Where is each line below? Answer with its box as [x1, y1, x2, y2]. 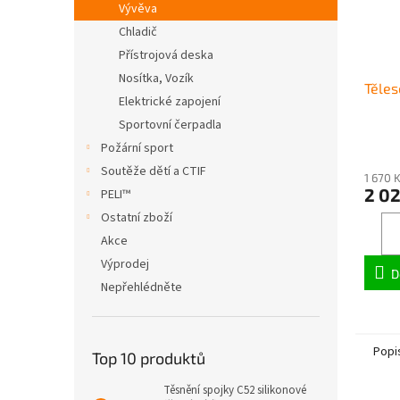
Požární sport [101, 139, 173, 157]
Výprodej [101, 255, 149, 273]
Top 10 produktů [92, 348, 205, 368]
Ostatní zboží [101, 209, 172, 227]
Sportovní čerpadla [119, 116, 221, 134]
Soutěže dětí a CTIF [101, 162, 206, 180]
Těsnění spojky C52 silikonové [163, 382, 306, 398]
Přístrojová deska [119, 46, 213, 64]
